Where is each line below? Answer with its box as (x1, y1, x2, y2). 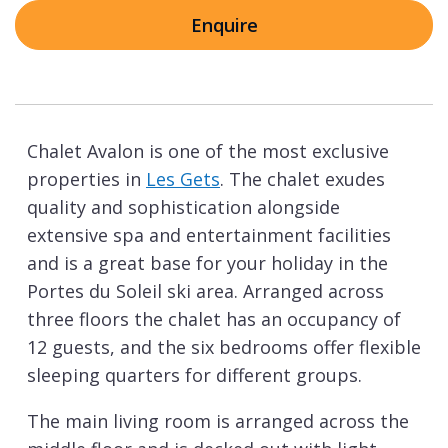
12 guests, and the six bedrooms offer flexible (27, 335, 421, 360)
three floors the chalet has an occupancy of (27, 307, 401, 332)
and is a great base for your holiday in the (27, 251, 388, 276)
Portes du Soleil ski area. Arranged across (27, 279, 384, 304)
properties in (27, 167, 146, 192)
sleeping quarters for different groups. (27, 363, 362, 388)
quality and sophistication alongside (27, 195, 340, 220)
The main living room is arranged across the (27, 409, 409, 434)
